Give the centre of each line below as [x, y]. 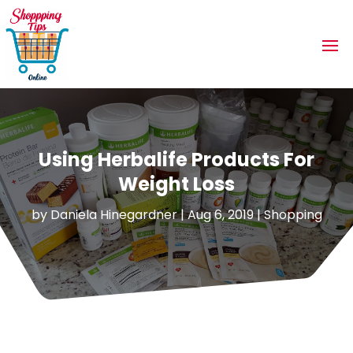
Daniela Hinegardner [113, 214]
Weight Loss [176, 184]
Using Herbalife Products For [176, 159]
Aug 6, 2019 [220, 214]
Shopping [293, 214]
